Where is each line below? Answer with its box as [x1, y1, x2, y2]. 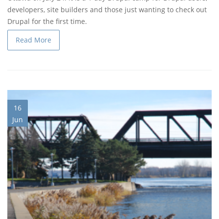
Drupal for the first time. [7, 17, 87, 26]
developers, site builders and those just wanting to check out [7, 5, 207, 15]
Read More [16, 35, 51, 45]
